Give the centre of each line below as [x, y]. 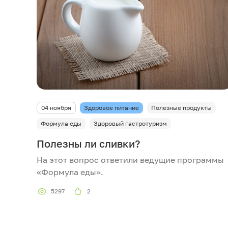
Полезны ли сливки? [88, 143]
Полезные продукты [181, 107]
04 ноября [56, 107]
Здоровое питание [111, 107]
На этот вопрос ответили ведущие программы [130, 160]
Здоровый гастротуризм [130, 123]
